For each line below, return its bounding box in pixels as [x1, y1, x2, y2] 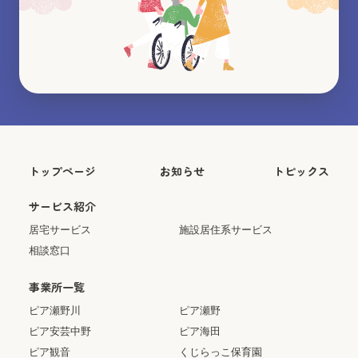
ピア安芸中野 [28, 325, 91, 338]
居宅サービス [28, 224, 91, 237]
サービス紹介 [28, 198, 96, 215]
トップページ [28, 163, 96, 180]
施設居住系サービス [179, 224, 272, 237]
